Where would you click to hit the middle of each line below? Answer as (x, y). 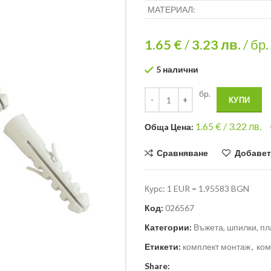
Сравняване (183, 153)
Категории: (168, 227)
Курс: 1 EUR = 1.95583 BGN (197, 189)
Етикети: (163, 247)
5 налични (177, 69)
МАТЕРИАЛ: (171, 9)
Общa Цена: (170, 127)
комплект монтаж (217, 247)
